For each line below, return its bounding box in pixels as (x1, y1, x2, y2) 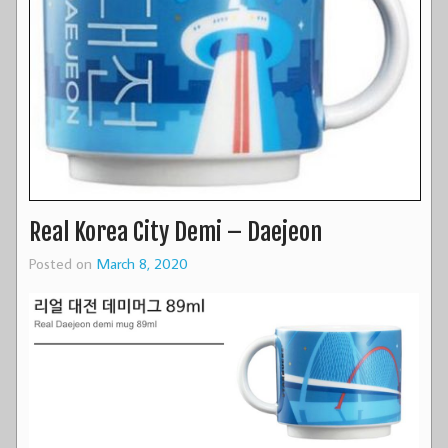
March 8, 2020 (96, 253, 188, 274)
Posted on (29, 253, 96, 274)
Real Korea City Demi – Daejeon (29, 217, 322, 248)
